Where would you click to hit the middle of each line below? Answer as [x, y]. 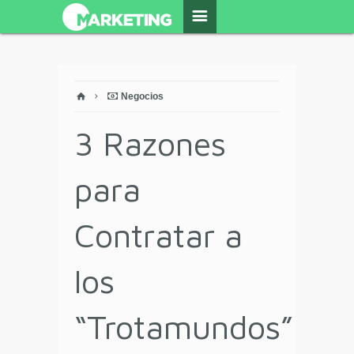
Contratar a [158, 235]
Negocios [141, 96]
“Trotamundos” [184, 326]
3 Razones [150, 143]
